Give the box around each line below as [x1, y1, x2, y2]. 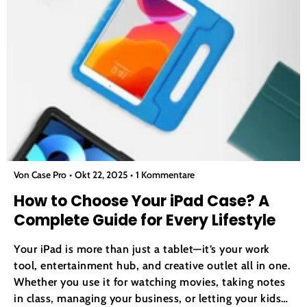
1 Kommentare [136, 169, 195, 181]
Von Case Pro [14, 169, 66, 181]
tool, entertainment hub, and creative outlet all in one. [14, 258, 291, 273]
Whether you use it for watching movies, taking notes [14, 275, 285, 289]
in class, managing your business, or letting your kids [14, 291, 281, 306]
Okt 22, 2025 [75, 169, 127, 181]
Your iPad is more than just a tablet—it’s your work [14, 242, 270, 256]
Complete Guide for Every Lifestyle [14, 210, 275, 232]
